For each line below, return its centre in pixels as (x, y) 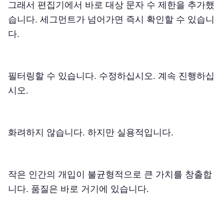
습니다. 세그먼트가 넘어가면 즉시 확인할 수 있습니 (111, 19)
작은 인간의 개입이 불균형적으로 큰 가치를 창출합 (110, 174)
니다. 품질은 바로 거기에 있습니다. (78, 188)
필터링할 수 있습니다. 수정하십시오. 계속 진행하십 (111, 75)
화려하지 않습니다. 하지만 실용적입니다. (91, 132)
